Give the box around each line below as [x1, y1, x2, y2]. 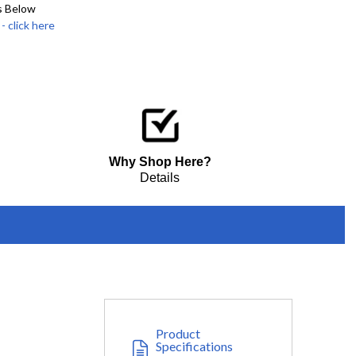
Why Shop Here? [108, 155, 211, 169]
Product [155, 326, 200, 342]
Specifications [155, 339, 233, 354]
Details [140, 171, 180, 185]
